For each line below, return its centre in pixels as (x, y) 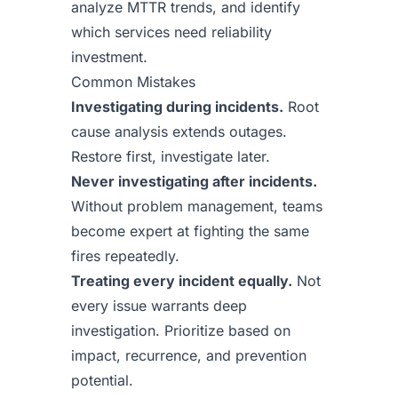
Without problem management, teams (197, 206)
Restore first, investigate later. (171, 156)
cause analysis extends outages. (179, 131)
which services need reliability (171, 32)
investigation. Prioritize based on (181, 330)
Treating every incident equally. (182, 281)
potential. (102, 380)
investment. (109, 57)
